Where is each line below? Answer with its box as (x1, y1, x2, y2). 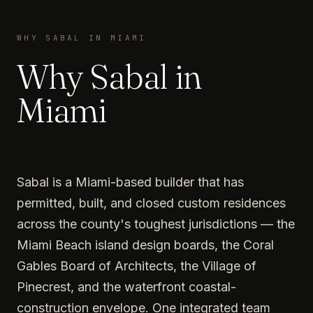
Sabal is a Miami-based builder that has (17, 174, 244, 189)
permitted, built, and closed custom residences (17, 195, 286, 210)
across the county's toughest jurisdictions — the (17, 216, 295, 231)
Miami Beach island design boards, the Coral (17, 237, 274, 252)
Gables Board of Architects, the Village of (17, 258, 256, 273)
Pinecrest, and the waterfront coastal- (17, 279, 236, 294)
